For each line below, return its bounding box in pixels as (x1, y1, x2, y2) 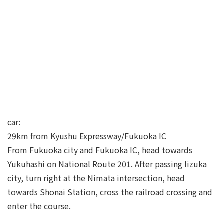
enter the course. (7, 200, 71, 212)
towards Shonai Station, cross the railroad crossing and (7, 186, 212, 198)
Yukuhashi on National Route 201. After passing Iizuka (7, 158, 207, 170)
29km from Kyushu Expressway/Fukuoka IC (7, 130, 166, 142)
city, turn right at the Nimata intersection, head (7, 172, 185, 184)
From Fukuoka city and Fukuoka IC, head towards (7, 144, 192, 156)
